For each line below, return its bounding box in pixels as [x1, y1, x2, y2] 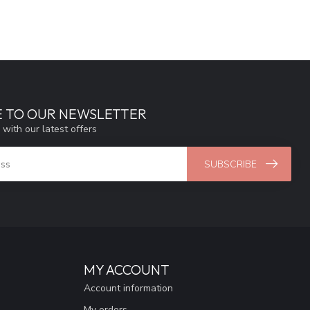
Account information [84, 282, 173, 295]
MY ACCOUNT [84, 261, 170, 279]
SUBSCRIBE [204, 157, 257, 171]
